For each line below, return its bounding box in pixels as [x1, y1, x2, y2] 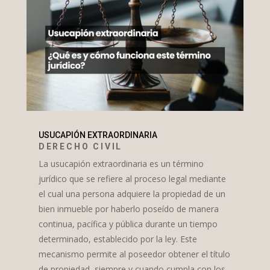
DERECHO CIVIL [38, 141, 123, 151]
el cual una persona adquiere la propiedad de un [38, 187, 225, 199]
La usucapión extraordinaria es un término [38, 157, 204, 169]
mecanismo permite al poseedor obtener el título [38, 248, 230, 260]
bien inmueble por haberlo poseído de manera [38, 202, 219, 215]
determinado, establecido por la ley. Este [38, 233, 197, 245]
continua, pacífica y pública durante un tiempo [38, 218, 218, 230]
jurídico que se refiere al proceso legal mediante [38, 172, 226, 184]
